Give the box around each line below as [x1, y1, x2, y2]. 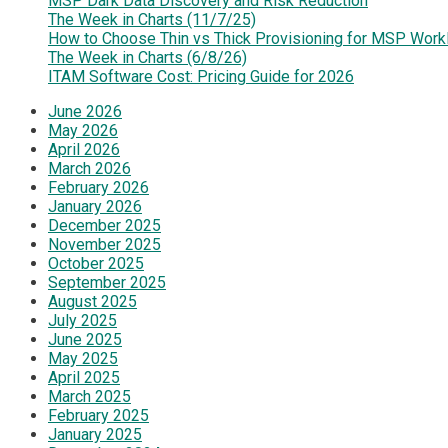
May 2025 [48, 349, 118, 368]
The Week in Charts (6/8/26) [48, 48, 247, 67]
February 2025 [48, 406, 149, 425]
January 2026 [48, 197, 142, 216]
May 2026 [48, 121, 118, 140]
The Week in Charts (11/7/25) [48, 10, 256, 29]
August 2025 [48, 292, 137, 311]
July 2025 [48, 311, 117, 330]
